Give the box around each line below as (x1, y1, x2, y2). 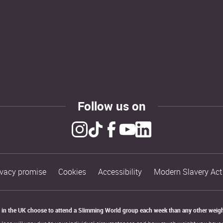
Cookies (58, 166, 86, 177)
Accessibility (98, 166, 142, 177)
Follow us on (77, 98, 146, 114)
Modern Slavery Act (154, 166, 222, 177)
